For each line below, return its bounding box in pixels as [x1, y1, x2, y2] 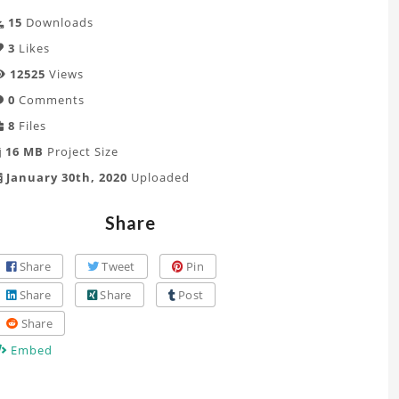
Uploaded [127, 169, 190, 185]
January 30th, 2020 [3, 169, 127, 185]
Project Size [44, 143, 118, 159]
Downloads [22, 14, 94, 30]
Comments [15, 92, 85, 108]
